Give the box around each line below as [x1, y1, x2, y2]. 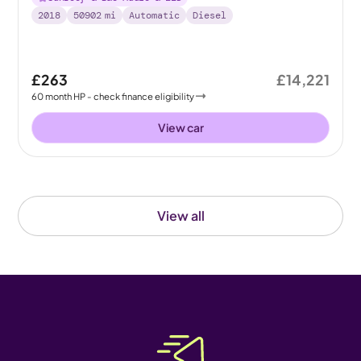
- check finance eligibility [87, 90, 195, 102]
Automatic [129, 8, 180, 22]
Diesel [193, 8, 227, 22]
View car [157, 120, 204, 135]
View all [156, 207, 205, 224]
